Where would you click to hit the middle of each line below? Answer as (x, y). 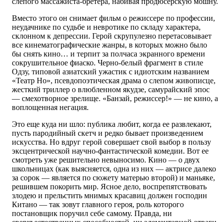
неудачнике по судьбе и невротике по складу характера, (106, 27)
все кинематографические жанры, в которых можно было (110, 45)
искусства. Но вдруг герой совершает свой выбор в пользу (111, 142)
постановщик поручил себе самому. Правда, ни (92, 214)
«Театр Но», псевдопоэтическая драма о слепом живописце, (114, 81)
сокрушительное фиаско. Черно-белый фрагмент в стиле (108, 63)
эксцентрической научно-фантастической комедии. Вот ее (110, 151)
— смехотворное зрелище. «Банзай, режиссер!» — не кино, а (115, 99)
